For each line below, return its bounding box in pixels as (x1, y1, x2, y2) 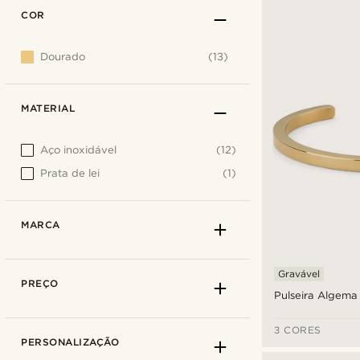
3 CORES (274, 324, 321, 337)
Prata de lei (40, 166, 100, 179)
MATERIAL (21, 102, 75, 114)
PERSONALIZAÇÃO (21, 336, 119, 348)
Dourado (40, 50, 85, 63)
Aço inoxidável (40, 143, 117, 156)
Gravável (278, 268, 320, 280)
